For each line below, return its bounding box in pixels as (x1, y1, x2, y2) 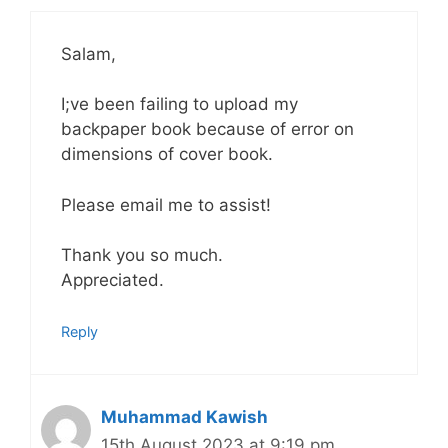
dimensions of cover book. (61, 144, 273, 164)
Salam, (61, 43, 116, 64)
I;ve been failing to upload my (61, 94, 298, 114)
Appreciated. (61, 270, 164, 290)
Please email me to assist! (61, 194, 271, 215)
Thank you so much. (61, 245, 223, 265)
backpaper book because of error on (61, 119, 354, 139)
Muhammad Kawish (101, 406, 268, 427)
